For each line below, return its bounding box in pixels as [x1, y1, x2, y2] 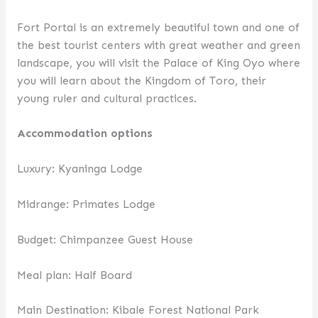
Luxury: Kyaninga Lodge [16, 162, 143, 176]
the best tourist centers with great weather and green [16, 38, 300, 52]
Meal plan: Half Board [16, 268, 132, 282]
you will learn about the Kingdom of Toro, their [16, 73, 266, 87]
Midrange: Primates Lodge [16, 197, 155, 211]
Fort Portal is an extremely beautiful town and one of [16, 20, 300, 34]
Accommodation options [16, 126, 153, 141]
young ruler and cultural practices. [16, 91, 197, 105]
